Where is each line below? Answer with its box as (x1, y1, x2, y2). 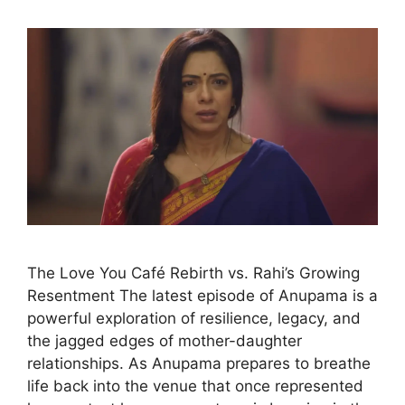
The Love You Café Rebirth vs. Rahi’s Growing (27, 263, 360, 282)
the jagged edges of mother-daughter (27, 331, 302, 350)
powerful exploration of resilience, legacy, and (27, 308, 361, 327)
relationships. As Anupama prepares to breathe (27, 353, 371, 372)
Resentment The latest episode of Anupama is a (27, 286, 378, 305)
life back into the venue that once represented (27, 376, 363, 395)
